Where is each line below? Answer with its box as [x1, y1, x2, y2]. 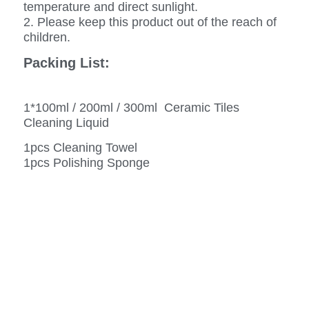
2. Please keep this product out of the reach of [23, 15, 277, 30]
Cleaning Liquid [23, 115, 109, 130]
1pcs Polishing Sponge [23, 156, 150, 170]
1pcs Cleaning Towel [23, 141, 137, 155]
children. [23, 30, 70, 45]
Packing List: [23, 54, 110, 70]
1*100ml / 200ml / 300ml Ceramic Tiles [23, 100, 239, 114]
